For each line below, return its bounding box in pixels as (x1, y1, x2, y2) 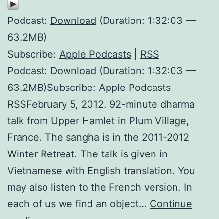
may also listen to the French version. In (7, 181, 192, 193)
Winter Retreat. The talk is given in (7, 148, 168, 160)
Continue (150, 197, 192, 210)
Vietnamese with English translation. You (7, 164, 195, 176)
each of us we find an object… (7, 197, 150, 210)
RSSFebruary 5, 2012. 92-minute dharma (7, 98, 195, 110)
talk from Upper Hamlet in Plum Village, (7, 114, 189, 127)
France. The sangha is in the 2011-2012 (7, 131, 189, 143)
